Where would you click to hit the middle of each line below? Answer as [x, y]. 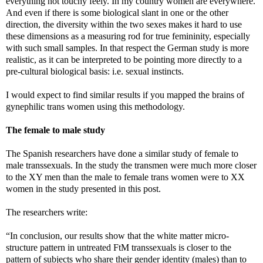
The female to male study [55, 130]
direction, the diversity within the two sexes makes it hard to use [124, 24]
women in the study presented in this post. [83, 188]
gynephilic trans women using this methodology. [95, 106]
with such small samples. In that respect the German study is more [127, 48]
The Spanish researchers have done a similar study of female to [122, 153]
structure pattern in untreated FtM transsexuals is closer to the [119, 247]
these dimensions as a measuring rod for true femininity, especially [128, 36]
